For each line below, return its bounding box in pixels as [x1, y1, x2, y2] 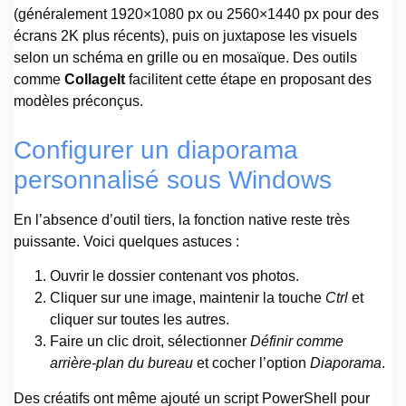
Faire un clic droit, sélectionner [50, 333, 250, 350]
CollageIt [64, 72, 125, 87]
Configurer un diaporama [14, 136, 298, 164]
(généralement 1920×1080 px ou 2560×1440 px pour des [14, 6, 379, 22]
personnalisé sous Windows [14, 166, 332, 194]
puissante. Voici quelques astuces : [14, 234, 239, 249]
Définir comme [250, 333, 343, 350]
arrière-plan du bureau [50, 355, 193, 372]
